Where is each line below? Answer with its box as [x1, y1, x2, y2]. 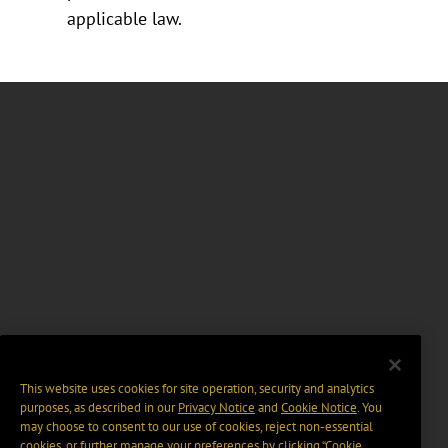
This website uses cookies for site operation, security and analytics [20, 380, 374, 398]
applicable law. [67, 6, 183, 30]
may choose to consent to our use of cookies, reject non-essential [20, 418, 373, 436]
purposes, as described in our [20, 399, 178, 417]
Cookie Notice [281, 399, 357, 417]
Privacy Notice [178, 399, 255, 417]
